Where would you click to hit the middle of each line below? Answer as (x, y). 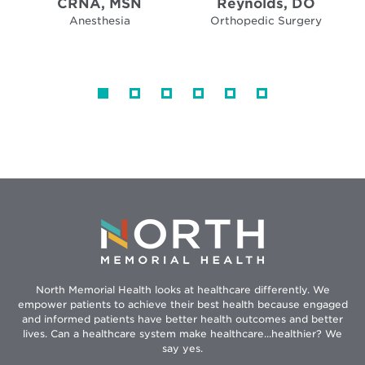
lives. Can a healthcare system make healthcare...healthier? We (182, 333)
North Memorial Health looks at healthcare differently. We (182, 289)
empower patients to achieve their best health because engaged (182, 304)
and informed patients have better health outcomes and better (182, 319)
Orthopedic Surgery (266, 20)
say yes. (182, 348)
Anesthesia (99, 20)
